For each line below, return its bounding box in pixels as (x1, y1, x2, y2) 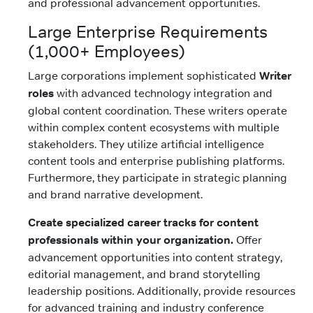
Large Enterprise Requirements (28, 22, 268, 43)
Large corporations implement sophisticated (28, 68, 259, 83)
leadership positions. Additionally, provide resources (28, 284, 296, 298)
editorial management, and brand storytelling (28, 267, 261, 282)
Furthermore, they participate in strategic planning (28, 170, 287, 185)
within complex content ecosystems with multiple (28, 120, 279, 135)
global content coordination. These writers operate (28, 103, 287, 118)
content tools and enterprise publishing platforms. (28, 154, 284, 168)
